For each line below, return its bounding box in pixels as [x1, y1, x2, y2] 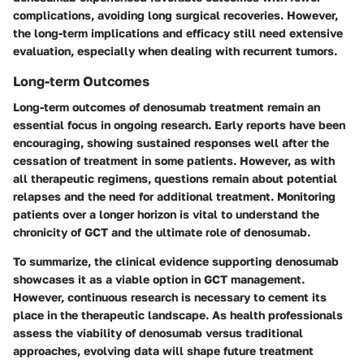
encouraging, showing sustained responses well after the [13, 136, 329, 150]
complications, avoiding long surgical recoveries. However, [13, 8, 338, 23]
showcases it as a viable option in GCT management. [13, 272, 305, 287]
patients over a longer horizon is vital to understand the [13, 207, 319, 222]
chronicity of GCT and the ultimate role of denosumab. [13, 225, 310, 240]
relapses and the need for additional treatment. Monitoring [13, 189, 336, 204]
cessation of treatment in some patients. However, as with [13, 154, 335, 168]
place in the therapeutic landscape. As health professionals [13, 308, 343, 323]
